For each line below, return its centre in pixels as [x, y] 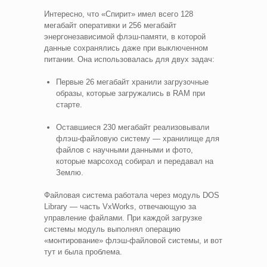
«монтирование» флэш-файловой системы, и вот [133, 240]
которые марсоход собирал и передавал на [135, 161]
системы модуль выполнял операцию [112, 229]
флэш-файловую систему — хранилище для [138, 138]
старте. [69, 104]
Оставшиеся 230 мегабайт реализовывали [133, 127]
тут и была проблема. [84, 252]
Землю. [70, 172]
